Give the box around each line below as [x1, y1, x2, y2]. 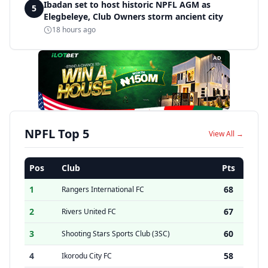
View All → [209, 129, 243, 139]
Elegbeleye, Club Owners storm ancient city [44, 11, 223, 22]
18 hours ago [52, 25, 96, 35]
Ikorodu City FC [62, 251, 112, 261]
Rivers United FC [62, 206, 116, 217]
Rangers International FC [62, 184, 144, 194]
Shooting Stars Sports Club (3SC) [62, 229, 170, 239]
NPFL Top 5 [25, 126, 89, 142]
